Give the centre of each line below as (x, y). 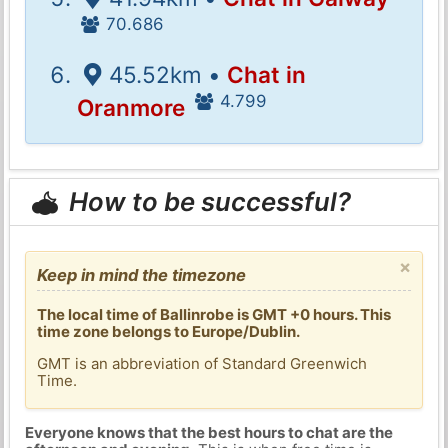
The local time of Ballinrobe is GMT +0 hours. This (214, 314)
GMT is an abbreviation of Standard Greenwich (202, 363)
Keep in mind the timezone (142, 274)
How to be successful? (207, 202)
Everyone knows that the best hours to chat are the (208, 432)
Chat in (266, 74)
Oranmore (131, 107)
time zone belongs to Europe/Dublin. (169, 331)
